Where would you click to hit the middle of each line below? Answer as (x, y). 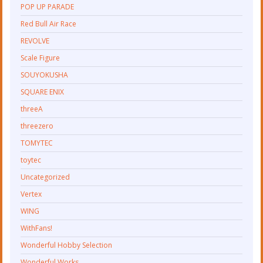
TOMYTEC (37, 143)
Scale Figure (41, 58)
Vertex (31, 194)
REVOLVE (35, 41)
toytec (31, 160)
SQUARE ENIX (43, 92)
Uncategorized (45, 177)
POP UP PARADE (48, 6)
